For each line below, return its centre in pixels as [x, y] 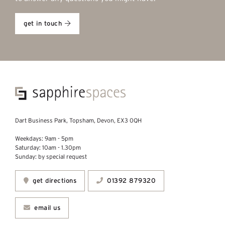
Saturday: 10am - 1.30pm [48, 148]
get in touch [43, 24]
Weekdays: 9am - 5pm [44, 139]
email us [46, 208]
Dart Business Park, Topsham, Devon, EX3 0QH [78, 121]
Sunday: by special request [51, 157]
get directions [53, 181]
